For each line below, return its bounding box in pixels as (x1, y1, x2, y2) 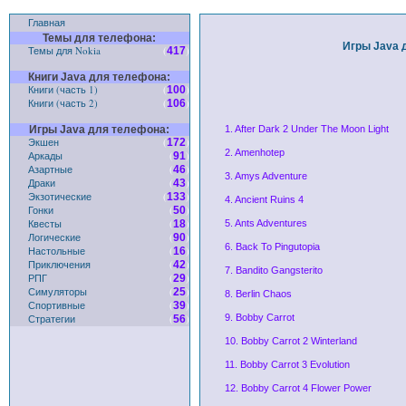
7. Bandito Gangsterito (224, 265, 323, 275)
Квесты (28, 217, 62, 230)
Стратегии (28, 312, 75, 325)
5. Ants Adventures (224, 217, 307, 228)
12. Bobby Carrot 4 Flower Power (224, 382, 372, 393)
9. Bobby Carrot (224, 312, 295, 323)
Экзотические (28, 189, 92, 203)
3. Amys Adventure (224, 170, 307, 181)
